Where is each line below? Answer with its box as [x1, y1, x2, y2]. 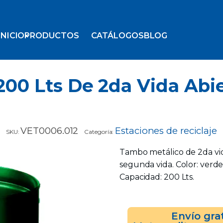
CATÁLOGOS [91, 31, 144, 40]
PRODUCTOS [24, 31, 79, 40]
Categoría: [84, 128, 115, 135]
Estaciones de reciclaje [115, 125, 217, 136]
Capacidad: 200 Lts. [119, 172, 195, 182]
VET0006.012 [20, 125, 79, 136]
